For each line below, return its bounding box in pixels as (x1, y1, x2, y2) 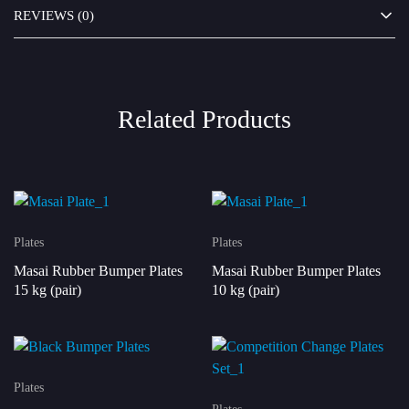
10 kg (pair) (211, 282, 279, 298)
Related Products (118, 105, 291, 133)
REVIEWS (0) (14, 8, 94, 23)
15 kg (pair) (14, 282, 81, 298)
